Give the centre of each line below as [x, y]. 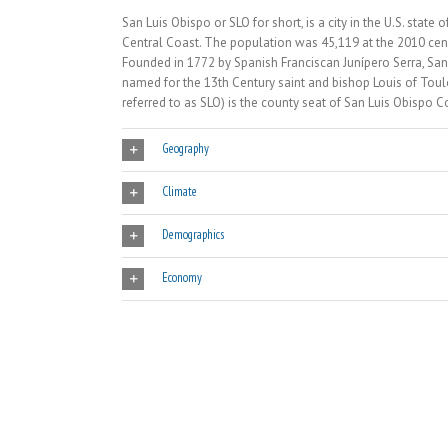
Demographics [193, 235]
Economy [182, 278]
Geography [185, 149]
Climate [179, 192]
